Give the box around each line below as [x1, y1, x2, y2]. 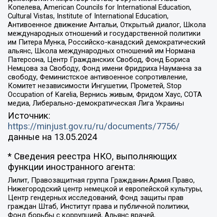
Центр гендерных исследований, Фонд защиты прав [7, 193, 184, 202]
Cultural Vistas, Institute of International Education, [7, 11, 169, 20]
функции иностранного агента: [7, 162, 135, 173]
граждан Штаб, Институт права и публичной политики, [7, 202, 189, 211]
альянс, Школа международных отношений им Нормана [7, 46, 195, 55]
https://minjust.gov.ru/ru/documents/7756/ [7, 121, 180, 132]
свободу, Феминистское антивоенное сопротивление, [7, 72, 187, 81]
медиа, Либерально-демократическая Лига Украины [7, 98, 184, 108]
